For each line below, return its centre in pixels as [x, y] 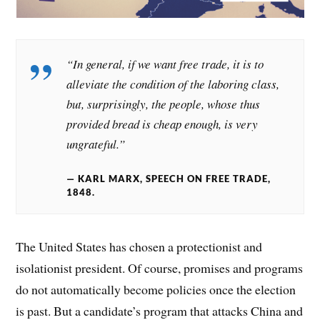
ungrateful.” [96, 144]
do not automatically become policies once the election [156, 290]
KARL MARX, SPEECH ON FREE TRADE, [175, 179]
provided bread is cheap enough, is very [162, 124]
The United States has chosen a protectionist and [139, 247]
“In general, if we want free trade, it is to [165, 64]
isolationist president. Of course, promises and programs [160, 268]
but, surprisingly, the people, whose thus [164, 104]
